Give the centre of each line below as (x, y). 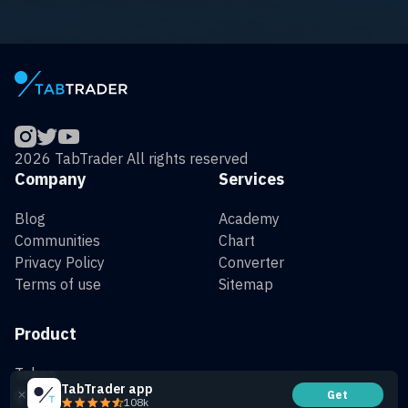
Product (46, 334)
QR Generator (60, 396)
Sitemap (246, 285)
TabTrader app (107, 388)
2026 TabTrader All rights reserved (131, 159)
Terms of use (58, 285)
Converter (251, 263)
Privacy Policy (60, 263)
